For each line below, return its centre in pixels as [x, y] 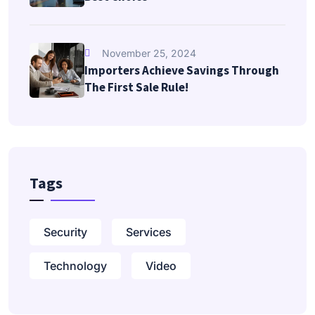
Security [65, 232]
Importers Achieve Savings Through [182, 70]
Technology [75, 265]
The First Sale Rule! [136, 87]
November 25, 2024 [149, 53]
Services [149, 232]
